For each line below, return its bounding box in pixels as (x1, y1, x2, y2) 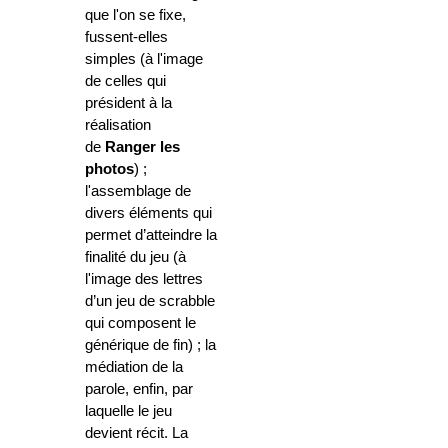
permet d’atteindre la (85, 227, 217, 244)
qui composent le (85, 315, 196, 332)
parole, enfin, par (85, 381, 193, 398)
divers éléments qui (85, 205, 212, 222)
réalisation (85, 117, 151, 134)
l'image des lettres (85, 271, 203, 288)
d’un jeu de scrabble (85, 293, 215, 310)
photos (85, 161, 134, 178)
